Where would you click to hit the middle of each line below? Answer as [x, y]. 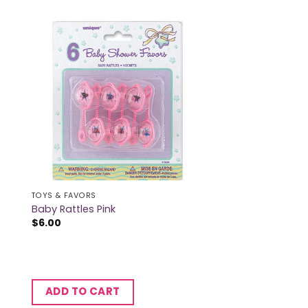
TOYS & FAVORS [64, 196]
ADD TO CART [82, 291]
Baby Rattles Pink [73, 209]
